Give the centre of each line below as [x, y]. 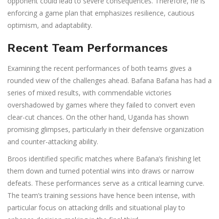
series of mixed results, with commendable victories [89, 93]
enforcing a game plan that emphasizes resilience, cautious [101, 13]
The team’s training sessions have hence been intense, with [101, 196]
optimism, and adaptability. [50, 25]
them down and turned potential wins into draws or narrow [101, 171]
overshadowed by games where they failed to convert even [101, 105]
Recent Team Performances [88, 48]
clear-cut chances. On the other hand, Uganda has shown [98, 117]
